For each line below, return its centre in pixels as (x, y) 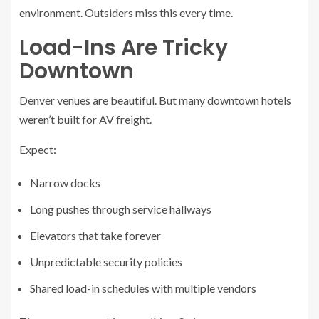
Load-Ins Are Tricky (124, 47)
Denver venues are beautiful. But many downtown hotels (155, 100)
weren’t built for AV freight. (85, 119)
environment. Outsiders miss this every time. (126, 12)
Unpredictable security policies (106, 261)
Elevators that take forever (95, 235)
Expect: (38, 149)
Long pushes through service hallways (121, 209)
